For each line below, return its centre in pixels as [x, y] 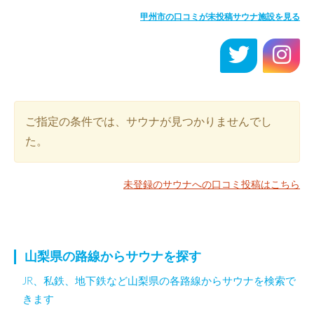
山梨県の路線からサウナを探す [113, 257]
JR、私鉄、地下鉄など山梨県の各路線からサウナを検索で [159, 281]
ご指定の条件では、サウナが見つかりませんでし [149, 122]
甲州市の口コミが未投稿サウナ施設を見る [220, 17]
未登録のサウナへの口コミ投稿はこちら [212, 185]
